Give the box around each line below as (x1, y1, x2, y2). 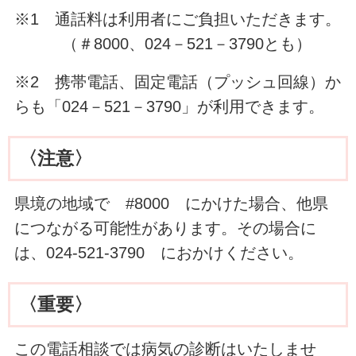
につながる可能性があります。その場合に (14, 219, 316, 237)
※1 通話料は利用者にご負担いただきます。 (14, 10, 341, 29)
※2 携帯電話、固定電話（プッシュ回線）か (14, 73, 341, 91)
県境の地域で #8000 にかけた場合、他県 (14, 194, 328, 212)
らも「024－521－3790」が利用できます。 (14, 98, 340, 116)
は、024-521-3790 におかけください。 (14, 243, 304, 261)
